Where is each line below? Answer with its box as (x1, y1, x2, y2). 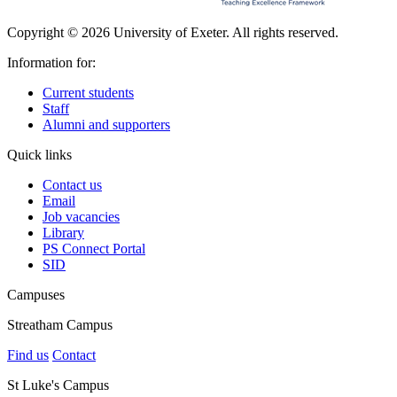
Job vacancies (43, 209, 120, 225)
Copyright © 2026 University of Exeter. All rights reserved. (7, 25, 339, 41)
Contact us (43, 177, 102, 193)
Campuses (7, 287, 65, 303)
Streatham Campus (7, 317, 113, 333)
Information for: (7, 55, 96, 71)
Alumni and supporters (43, 117, 170, 133)
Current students (43, 85, 134, 101)
